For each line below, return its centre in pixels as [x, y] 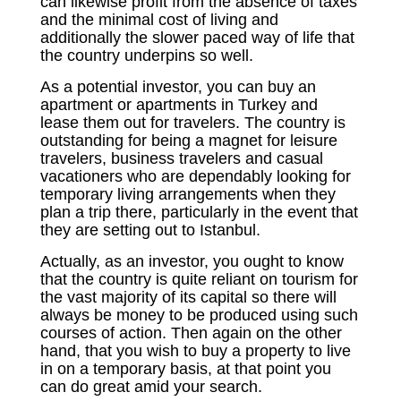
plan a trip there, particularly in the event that [200, 213]
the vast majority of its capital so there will [189, 298]
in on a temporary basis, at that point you [186, 369]
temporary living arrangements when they [188, 195]
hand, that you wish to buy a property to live [196, 351]
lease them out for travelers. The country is [193, 123]
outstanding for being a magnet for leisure [189, 141]
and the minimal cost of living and [160, 20]
